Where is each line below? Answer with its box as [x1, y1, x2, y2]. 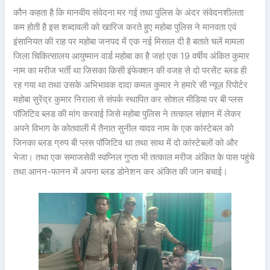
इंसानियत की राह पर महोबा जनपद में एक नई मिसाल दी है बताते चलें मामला [13, 36, 245, 47]
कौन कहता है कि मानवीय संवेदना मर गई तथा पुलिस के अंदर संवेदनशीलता [13, 7, 244, 18]
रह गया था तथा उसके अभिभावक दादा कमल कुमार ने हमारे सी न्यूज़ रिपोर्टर [13, 79, 248, 90]
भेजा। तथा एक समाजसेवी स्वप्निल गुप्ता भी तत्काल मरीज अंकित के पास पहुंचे [13, 151, 255, 163]
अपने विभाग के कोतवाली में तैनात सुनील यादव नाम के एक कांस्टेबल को [13, 122, 234, 134]
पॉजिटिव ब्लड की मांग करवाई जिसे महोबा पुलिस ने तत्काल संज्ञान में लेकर [13, 108, 242, 119]
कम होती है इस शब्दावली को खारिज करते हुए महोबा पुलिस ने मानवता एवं [13, 21, 237, 33]
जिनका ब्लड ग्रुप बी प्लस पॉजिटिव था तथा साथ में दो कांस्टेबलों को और [13, 137, 239, 148]
